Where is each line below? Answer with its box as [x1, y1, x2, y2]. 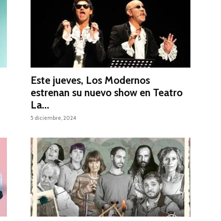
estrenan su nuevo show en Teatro [31, 86, 183, 99]
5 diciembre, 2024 [31, 114, 76, 122]
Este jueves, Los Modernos [31, 74, 150, 87]
